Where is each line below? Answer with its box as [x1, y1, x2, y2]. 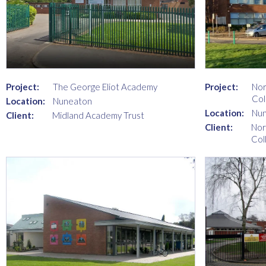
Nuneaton [53, 96, 92, 107]
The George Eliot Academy [53, 81, 157, 93]
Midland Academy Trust [52, 110, 144, 121]
